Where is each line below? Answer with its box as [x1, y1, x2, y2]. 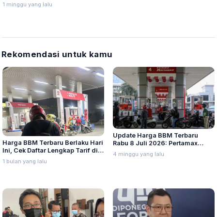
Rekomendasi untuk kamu [1, 49, 113, 59]
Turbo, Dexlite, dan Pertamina [113, 147, 204, 155]
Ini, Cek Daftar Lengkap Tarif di [2, 147, 98, 155]
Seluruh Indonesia [2, 155, 59, 162]
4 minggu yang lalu [113, 150, 164, 157]
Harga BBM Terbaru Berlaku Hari [2, 139, 103, 147]
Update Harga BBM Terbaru [113, 131, 198, 139]
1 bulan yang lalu [2, 158, 47, 165]
